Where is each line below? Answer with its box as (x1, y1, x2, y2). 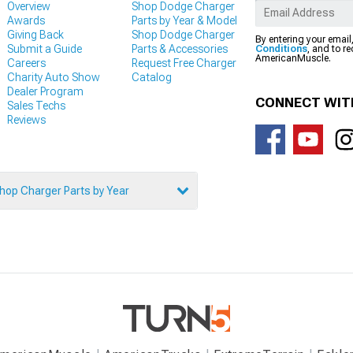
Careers (7, 57, 46, 70)
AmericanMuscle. (255, 53, 331, 65)
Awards (7, 14, 45, 28)
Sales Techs (7, 99, 65, 113)
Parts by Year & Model (131, 14, 237, 28)
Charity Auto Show (7, 71, 100, 84)
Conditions (255, 43, 307, 55)
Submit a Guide (7, 43, 82, 56)
